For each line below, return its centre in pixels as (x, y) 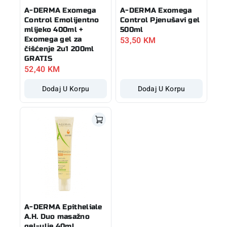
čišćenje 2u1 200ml (59, 49)
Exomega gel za (53, 39)
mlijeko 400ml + (54, 29)
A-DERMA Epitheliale (63, 207)
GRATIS (38, 58)
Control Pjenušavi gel (160, 20)
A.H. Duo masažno (57, 216)
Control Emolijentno (62, 20)
